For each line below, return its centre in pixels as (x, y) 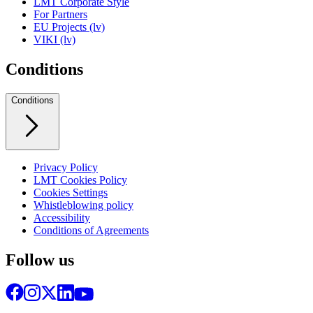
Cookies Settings (71, 192)
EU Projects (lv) (69, 27)
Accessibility (62, 217)
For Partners (60, 14)
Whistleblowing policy (83, 205)
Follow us (40, 260)
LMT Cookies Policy (80, 180)
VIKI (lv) (54, 39)
